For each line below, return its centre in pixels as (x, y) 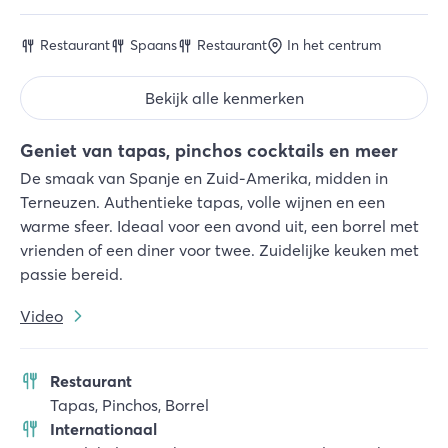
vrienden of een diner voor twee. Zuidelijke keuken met (219, 250)
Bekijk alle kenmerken (224, 98)
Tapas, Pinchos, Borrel (129, 405)
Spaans (153, 45)
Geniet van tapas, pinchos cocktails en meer (209, 150)
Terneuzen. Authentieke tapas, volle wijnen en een (202, 202)
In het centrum (334, 45)
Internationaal (103, 429)
